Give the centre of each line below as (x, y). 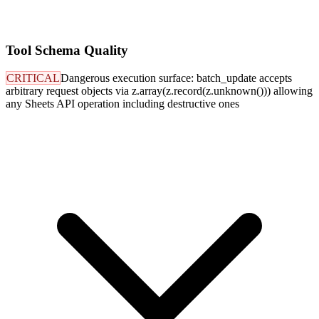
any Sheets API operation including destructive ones (122, 104)
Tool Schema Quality (67, 51)
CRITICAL (33, 78)
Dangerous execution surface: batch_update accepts (176, 78)
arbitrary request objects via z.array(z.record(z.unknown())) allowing (159, 91)
